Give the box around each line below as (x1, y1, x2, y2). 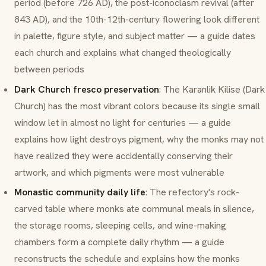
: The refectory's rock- (145, 186, 239, 199)
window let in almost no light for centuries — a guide (14, 116, 231, 129)
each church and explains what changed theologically (14, 46, 231, 59)
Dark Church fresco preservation (14, 83, 159, 96)
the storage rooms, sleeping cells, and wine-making (14, 219, 226, 232)
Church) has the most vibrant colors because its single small (14, 99, 260, 112)
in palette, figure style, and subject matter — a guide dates (14, 30, 255, 43)
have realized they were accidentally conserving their (14, 149, 233, 162)
